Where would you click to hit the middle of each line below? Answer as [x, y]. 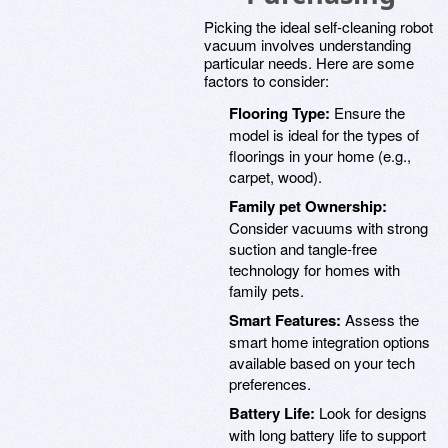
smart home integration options [329, 341]
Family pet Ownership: [308, 206]
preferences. [270, 383]
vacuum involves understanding [307, 44]
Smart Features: [285, 320]
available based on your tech [322, 362]
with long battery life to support [327, 434]
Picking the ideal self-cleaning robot [318, 26]
